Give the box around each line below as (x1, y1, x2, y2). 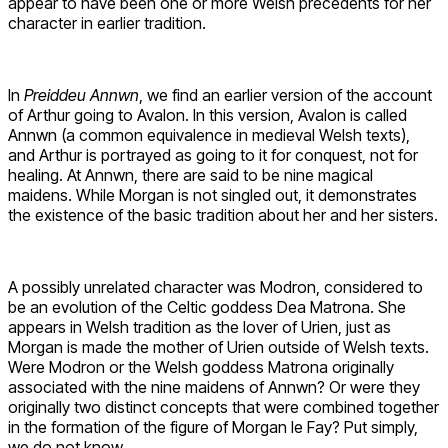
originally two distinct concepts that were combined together (8, 397, 439, 418)
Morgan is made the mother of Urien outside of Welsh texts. (8, 337, 429, 358)
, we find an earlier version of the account (139, 85, 432, 106)
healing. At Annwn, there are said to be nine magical (8, 165, 373, 186)
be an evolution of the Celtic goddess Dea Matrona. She (8, 297, 406, 318)
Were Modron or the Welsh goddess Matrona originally (8, 357, 394, 378)
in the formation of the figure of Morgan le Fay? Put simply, (8, 417, 418, 438)
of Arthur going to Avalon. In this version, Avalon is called (8, 105, 407, 126)
